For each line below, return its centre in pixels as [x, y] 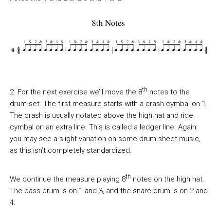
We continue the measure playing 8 [68, 179]
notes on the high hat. [168, 179]
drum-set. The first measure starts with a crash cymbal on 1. [109, 104]
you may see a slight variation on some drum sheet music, [105, 139]
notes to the [169, 92]
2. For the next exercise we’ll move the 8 [76, 92]
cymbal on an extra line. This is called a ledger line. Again [103, 127]
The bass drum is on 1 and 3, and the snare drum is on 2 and [109, 191]
